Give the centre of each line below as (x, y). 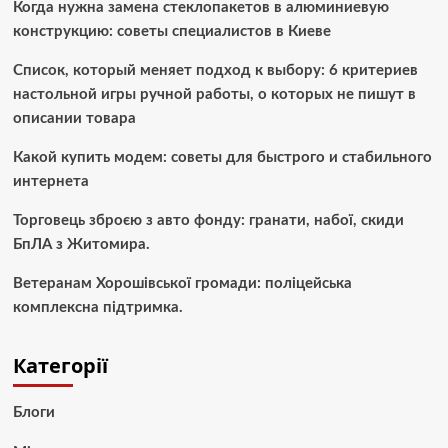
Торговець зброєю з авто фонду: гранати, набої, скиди (208, 221)
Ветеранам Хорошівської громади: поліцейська (182, 284)
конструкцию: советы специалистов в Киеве (171, 32)
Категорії (60, 366)
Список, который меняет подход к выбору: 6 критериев (215, 71)
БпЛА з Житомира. (81, 245)
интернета (50, 182)
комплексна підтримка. (97, 308)
